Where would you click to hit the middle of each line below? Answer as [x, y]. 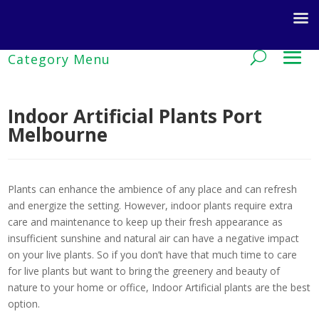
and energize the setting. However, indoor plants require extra [150, 205]
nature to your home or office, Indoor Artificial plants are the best [159, 287]
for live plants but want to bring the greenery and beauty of [144, 271]
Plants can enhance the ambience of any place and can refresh [152, 189]
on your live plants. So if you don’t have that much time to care [152, 255]
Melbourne [58, 135]
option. [24, 304]
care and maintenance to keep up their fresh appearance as [145, 222]
